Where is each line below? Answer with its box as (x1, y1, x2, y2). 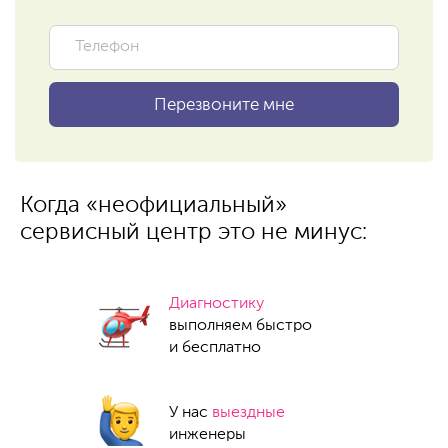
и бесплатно (169, 340, 261, 356)
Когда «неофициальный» (20, 194, 287, 217)
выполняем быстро (169, 318, 312, 334)
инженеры (169, 427, 246, 443)
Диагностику (169, 296, 264, 312)
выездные (212, 405, 285, 421)
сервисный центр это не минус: (20, 221, 367, 244)
